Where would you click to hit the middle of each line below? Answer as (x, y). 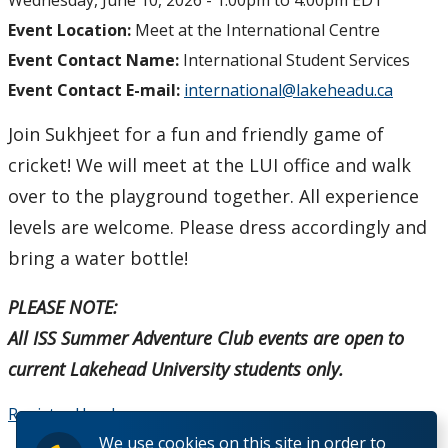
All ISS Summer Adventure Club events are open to (206, 338)
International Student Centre (123, 100)
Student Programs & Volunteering (141, 46)
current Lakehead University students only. (178, 369)
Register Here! (61, 414)
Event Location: (71, 30)
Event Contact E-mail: (96, 90)
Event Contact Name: (95, 60)
